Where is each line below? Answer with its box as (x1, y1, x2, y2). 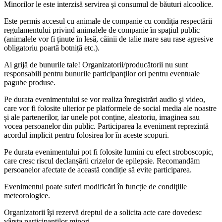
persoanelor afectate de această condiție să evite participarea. (4, 165, 192, 174)
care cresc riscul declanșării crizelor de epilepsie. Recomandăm (4, 156, 200, 165)
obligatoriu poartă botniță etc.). (4, 43, 100, 52)
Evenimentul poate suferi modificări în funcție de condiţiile (4, 182, 187, 191)
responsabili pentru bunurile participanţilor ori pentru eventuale (4, 69, 200, 78)
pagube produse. (4, 78, 55, 87)
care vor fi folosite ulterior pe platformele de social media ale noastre (4, 104, 217, 112)
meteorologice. (4, 191, 50, 200)
